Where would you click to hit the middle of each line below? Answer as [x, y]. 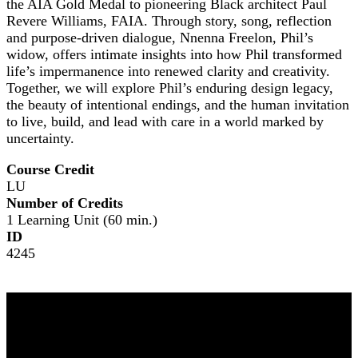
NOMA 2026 [40, 314]
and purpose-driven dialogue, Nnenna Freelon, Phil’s [160, 37]
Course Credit [50, 169]
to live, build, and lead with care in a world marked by [165, 121]
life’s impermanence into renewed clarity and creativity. [168, 71]
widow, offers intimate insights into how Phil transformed [174, 54]
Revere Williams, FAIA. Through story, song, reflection [169, 20]
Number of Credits [65, 203]
